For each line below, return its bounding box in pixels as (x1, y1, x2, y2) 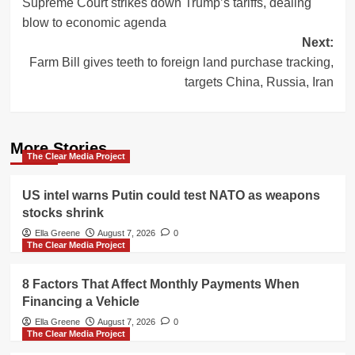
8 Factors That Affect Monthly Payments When (21, 277, 300, 292)
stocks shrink (21, 206, 104, 220)
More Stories (10, 139, 107, 158)
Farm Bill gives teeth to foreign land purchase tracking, (29, 55, 334, 70)
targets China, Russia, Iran (184, 75, 334, 90)
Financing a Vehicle (21, 295, 139, 309)
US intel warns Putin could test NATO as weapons (21, 189, 320, 203)
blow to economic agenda (21, 16, 166, 30)
